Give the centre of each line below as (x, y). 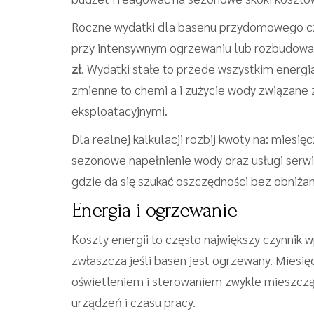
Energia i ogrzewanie (154, 210)
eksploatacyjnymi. (120, 110)
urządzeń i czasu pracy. (134, 302)
